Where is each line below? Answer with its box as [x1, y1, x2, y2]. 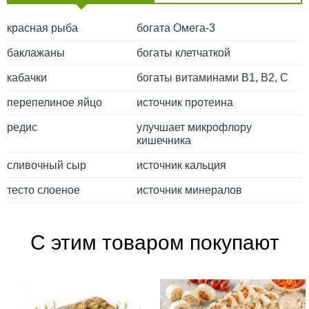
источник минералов [137, 183, 242, 196]
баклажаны [7, 46, 65, 59]
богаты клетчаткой [137, 46, 230, 59]
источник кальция [137, 159, 226, 171]
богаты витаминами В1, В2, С [137, 71, 288, 83]
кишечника [137, 134, 191, 146]
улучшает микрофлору [137, 121, 252, 133]
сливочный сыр [7, 159, 86, 171]
